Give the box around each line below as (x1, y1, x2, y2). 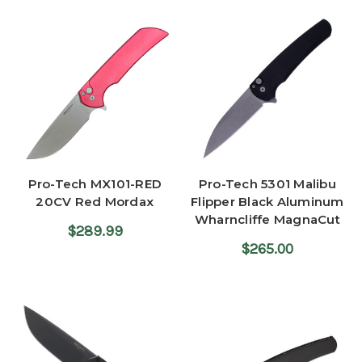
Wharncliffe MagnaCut (194, 212, 340, 228)
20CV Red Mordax (36, 194, 154, 210)
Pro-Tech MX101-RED (27, 176, 162, 192)
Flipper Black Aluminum (191, 194, 344, 210)
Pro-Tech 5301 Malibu (198, 176, 336, 192)
